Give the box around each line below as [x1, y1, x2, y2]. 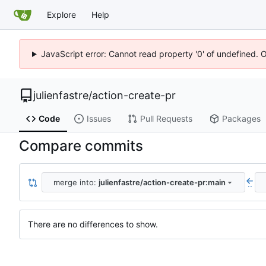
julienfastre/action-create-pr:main [98, 177, 226, 187]
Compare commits [19, 137, 143, 155]
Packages [221, 113, 261, 124]
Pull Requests [140, 113, 192, 124]
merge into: [53, 177, 99, 187]
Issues [86, 113, 111, 124]
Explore [47, 9, 76, 20]
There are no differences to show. [28, 219, 158, 230]
